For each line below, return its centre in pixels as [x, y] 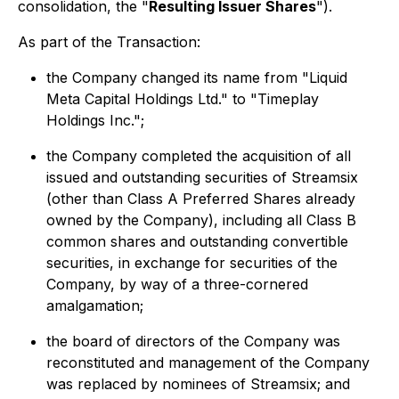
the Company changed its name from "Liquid [197, 77]
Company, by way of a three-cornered [177, 284]
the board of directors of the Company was [193, 341]
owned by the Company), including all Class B [201, 220]
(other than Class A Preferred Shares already [201, 199]
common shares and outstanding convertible [197, 241]
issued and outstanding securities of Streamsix [202, 177]
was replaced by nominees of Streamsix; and [198, 384]
